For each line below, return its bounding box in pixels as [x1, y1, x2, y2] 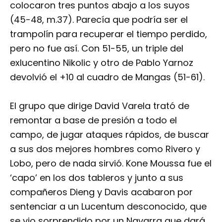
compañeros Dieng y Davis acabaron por [10, 186, 193, 199]
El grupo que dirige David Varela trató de [10, 100, 189, 112]
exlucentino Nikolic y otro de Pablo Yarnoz [10, 56, 193, 69]
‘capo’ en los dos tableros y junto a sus [10, 171, 183, 184]
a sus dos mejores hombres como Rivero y [10, 143, 200, 156]
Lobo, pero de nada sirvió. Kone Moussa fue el [10, 157, 212, 170]
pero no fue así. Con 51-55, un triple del [10, 42, 183, 55]
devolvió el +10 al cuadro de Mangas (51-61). [10, 71, 205, 84]
